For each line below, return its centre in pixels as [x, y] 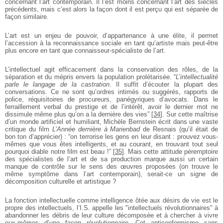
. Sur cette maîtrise [190, 114]
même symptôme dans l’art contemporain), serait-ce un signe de [111, 174]
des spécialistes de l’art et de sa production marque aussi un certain [111, 159]
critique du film [29, 129]
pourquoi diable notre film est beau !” [58, 151]
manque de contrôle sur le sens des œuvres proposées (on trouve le [111, 166]
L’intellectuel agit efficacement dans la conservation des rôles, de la [111, 69]
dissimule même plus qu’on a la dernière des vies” [77, 114]
